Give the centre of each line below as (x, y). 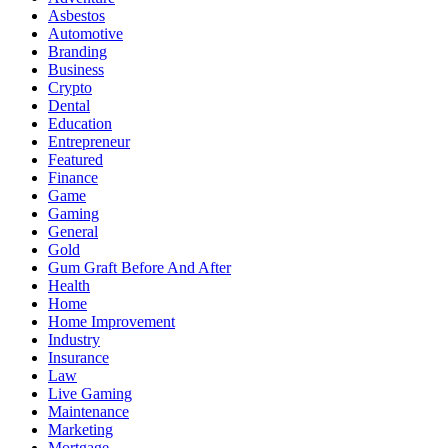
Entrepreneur (89, 142)
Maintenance (88, 412)
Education (80, 124)
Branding (77, 52)
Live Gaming (90, 394)
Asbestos (76, 16)
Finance (73, 178)
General (73, 232)
